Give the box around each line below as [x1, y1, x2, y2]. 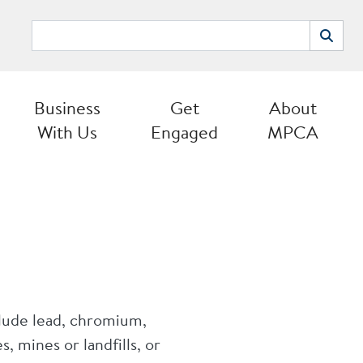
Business [34, 96, 100, 120]
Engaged [151, 120, 218, 144]
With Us [37, 120, 97, 144]
